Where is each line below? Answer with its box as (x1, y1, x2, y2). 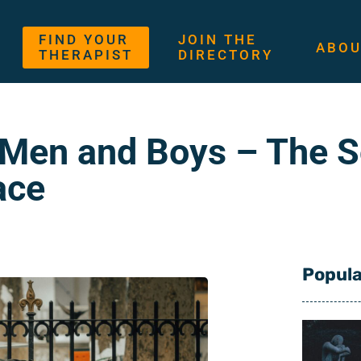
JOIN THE (177, 31, 257, 48)
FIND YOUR (39, 31, 130, 48)
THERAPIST (39, 47, 134, 64)
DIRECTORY (177, 47, 273, 64)
